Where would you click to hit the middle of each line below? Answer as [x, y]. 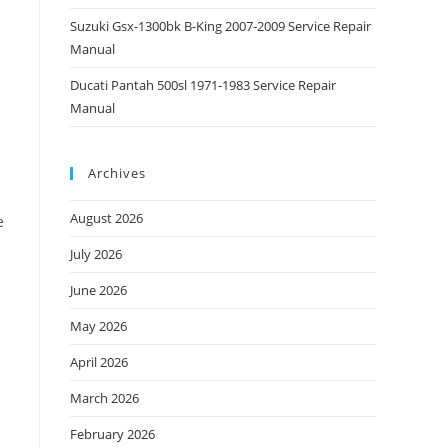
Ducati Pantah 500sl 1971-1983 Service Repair [203, 85]
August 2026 [106, 218]
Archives [117, 173]
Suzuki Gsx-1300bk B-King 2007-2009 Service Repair [220, 26]
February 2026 [112, 434]
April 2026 [99, 362]
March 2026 [104, 398]
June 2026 [98, 290]
